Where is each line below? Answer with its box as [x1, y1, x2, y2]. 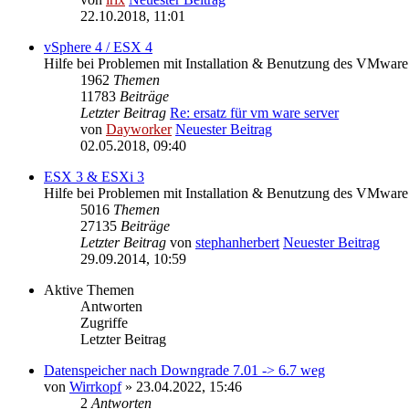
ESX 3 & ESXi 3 [44, 169, 144, 185]
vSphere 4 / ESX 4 [44, 39, 152, 56]
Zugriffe [80, 315, 128, 331]
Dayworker [106, 121, 172, 138]
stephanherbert [195, 235, 279, 251]
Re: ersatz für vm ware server [170, 105, 339, 121]
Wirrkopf [69, 379, 121, 395]
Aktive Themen [44, 282, 134, 299]
